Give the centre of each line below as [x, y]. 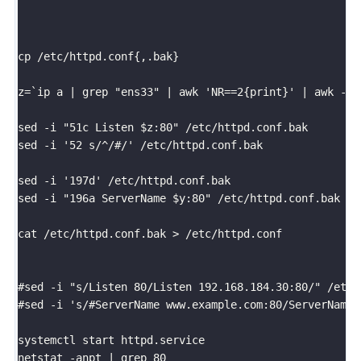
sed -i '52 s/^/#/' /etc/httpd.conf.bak [140, 145]
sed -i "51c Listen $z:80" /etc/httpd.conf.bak [163, 127]
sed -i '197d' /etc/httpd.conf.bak [124, 180]
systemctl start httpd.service [111, 340]
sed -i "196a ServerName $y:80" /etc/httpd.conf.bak [179, 198]
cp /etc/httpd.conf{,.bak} [98, 56]
